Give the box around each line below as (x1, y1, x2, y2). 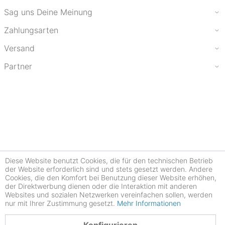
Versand (4, 43, 35, 53)
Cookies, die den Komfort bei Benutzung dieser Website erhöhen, (5, 173, 216, 182)
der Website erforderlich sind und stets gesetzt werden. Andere (5, 165, 212, 173)
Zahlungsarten (4, 25, 58, 35)
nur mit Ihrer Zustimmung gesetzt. (5, 199, 117, 207)
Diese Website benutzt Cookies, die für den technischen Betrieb (5, 156, 213, 165)
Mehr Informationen (117, 199, 181, 207)
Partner (4, 61, 32, 71)
